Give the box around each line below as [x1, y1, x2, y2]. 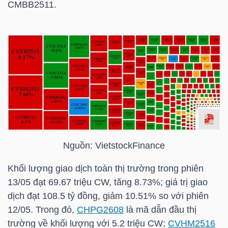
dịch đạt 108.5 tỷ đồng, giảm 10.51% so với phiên [8, 191, 209, 202]
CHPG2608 [77, 205, 124, 215]
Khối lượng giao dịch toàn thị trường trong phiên [8, 163, 204, 174]
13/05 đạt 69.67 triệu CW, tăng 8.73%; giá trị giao [8, 177, 208, 188]
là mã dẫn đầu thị [124, 205, 196, 215]
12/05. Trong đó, [8, 205, 77, 215]
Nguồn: [63, 140, 95, 151]
